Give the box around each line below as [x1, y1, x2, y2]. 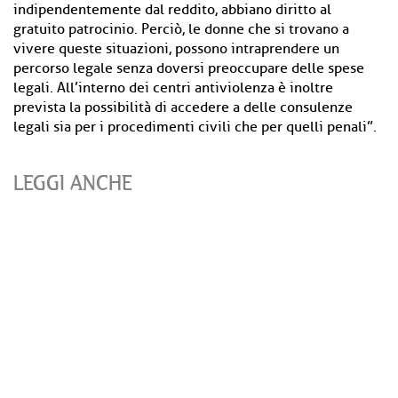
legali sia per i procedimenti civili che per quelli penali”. [13, 118, 377, 136]
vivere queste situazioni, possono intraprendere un [13, 40, 339, 58]
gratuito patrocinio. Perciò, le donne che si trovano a [13, 20, 349, 38]
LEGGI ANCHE [13, 168, 132, 197]
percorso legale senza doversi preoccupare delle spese [13, 60, 364, 77]
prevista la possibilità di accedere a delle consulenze [13, 99, 353, 116]
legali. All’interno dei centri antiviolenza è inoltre [13, 79, 333, 97]
